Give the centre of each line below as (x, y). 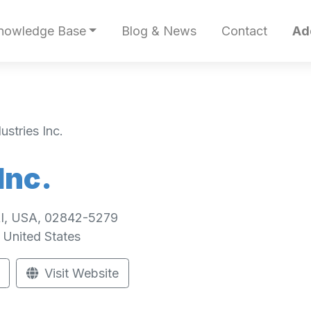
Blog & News (159, 31)
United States (41, 237)
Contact (244, 31)
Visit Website (80, 273)
